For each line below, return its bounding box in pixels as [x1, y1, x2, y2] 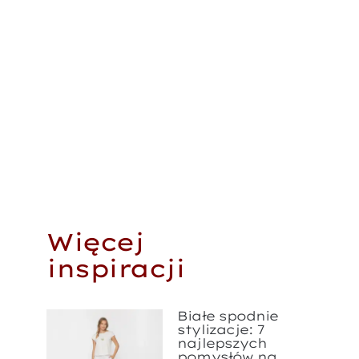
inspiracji [46, 252, 185, 284]
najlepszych [177, 335, 268, 352]
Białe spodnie [177, 308, 279, 325]
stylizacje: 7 [177, 321, 265, 338]
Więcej [46, 226, 144, 257]
